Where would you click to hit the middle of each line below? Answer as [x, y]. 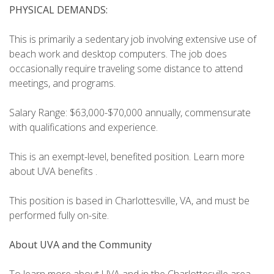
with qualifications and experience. [83, 128]
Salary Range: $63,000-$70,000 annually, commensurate [130, 113]
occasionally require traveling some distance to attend [126, 69]
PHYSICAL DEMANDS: [58, 10]
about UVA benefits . [53, 172]
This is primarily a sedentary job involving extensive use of [133, 39]
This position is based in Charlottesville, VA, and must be [129, 201]
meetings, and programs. [62, 83]
